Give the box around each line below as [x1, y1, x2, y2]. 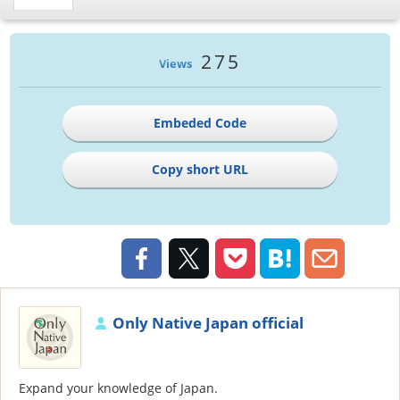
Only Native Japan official [112, 312, 304, 334]
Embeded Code [154, 114, 246, 132]
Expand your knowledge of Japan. [19, 379, 218, 397]
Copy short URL [152, 161, 248, 179]
